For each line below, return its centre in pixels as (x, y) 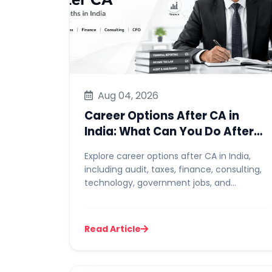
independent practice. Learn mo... (156, 196)
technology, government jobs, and (158, 183)
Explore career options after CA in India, (168, 156)
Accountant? (123, 163)
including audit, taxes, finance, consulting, (173, 169)
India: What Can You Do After (169, 131)
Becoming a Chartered (151, 147)
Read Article (113, 229)
